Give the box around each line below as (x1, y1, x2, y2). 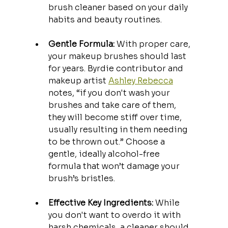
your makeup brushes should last (48, 50, 188, 62)
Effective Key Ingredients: (48, 197, 153, 208)
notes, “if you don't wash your (48, 87, 172, 98)
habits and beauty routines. (48, 14, 162, 25)
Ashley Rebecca (108, 75, 173, 86)
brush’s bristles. (48, 173, 115, 184)
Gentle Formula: (48, 38, 115, 49)
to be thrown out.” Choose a (48, 136, 167, 147)
